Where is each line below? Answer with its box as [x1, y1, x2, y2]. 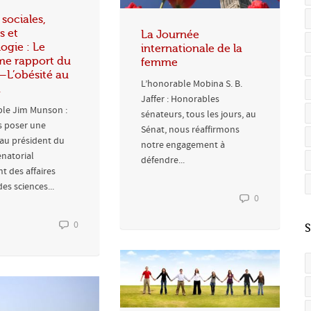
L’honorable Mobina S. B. [141, 77, 242, 90]
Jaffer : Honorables [141, 92, 219, 106]
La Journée [141, 28, 199, 41]
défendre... [141, 153, 185, 167]
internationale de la [141, 42, 242, 55]
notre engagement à [141, 138, 225, 151]
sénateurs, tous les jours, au [141, 108, 256, 121]
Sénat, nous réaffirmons [141, 123, 239, 136]
